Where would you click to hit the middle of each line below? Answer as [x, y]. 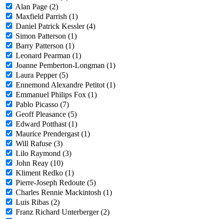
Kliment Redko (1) [45, 173]
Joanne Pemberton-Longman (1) [66, 66]
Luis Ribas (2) [38, 202]
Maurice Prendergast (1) [53, 134]
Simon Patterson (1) [46, 36]
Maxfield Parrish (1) [47, 17]
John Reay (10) [39, 163]
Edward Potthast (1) [46, 124]
